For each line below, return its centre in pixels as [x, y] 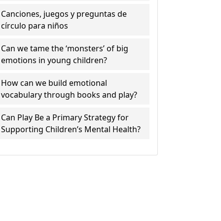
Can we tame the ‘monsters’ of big [65, 48]
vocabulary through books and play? [69, 95]
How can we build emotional [54, 83]
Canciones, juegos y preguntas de [64, 14]
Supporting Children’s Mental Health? [71, 129]
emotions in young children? [54, 60]
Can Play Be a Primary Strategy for [65, 117]
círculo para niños [35, 26]
